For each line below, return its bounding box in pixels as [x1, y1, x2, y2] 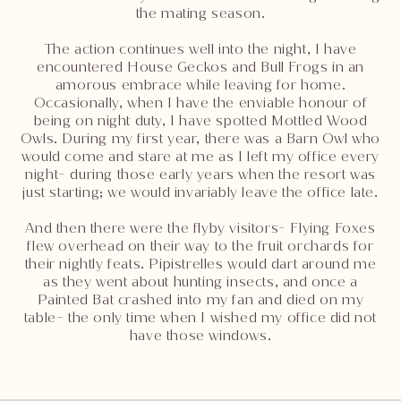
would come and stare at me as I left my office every [21, 147, 380, 166]
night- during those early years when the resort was [25, 165, 376, 184]
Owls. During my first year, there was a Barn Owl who [20, 129, 381, 149]
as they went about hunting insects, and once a [43, 272, 358, 292]
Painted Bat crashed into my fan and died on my [37, 290, 364, 310]
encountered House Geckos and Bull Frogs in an [36, 57, 364, 77]
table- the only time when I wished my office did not [23, 308, 378, 328]
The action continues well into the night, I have [44, 39, 357, 59]
